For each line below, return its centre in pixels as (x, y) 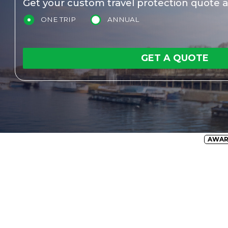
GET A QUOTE (175, 58)
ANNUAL (123, 19)
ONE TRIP (59, 19)
